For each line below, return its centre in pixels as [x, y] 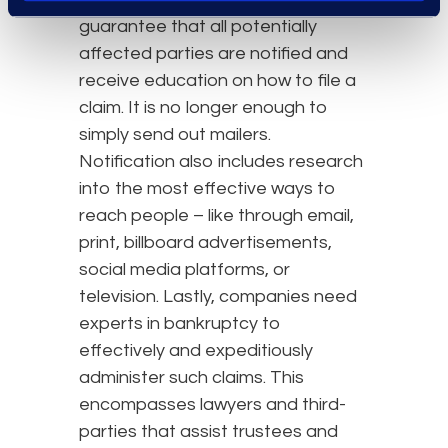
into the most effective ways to [207, 188]
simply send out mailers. [175, 134]
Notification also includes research [221, 161]
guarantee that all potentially [198, 26]
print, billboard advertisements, [205, 242]
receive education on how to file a [217, 80]
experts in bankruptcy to [180, 323]
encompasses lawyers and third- [212, 404]
